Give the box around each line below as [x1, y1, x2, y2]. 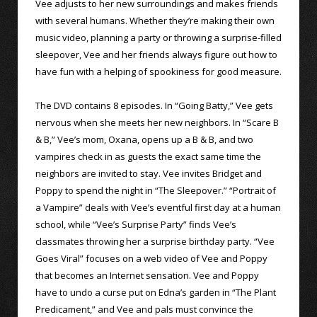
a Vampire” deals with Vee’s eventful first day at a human [35, 201, 281, 214]
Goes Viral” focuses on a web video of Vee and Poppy [35, 252, 267, 265]
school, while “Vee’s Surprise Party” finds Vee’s [35, 218, 236, 231]
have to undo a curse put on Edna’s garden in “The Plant [35, 286, 276, 299]
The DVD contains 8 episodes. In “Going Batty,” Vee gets [35, 99, 273, 113]
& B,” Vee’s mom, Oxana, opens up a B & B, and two [35, 133, 253, 146]
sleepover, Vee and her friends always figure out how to [35, 48, 277, 62]
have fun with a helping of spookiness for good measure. [35, 65, 282, 79]
